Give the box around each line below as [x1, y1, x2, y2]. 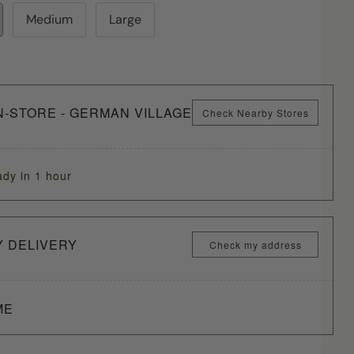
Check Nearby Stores [201, 106, 309, 119]
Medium [26, 11, 73, 28]
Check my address [209, 238, 302, 251]
